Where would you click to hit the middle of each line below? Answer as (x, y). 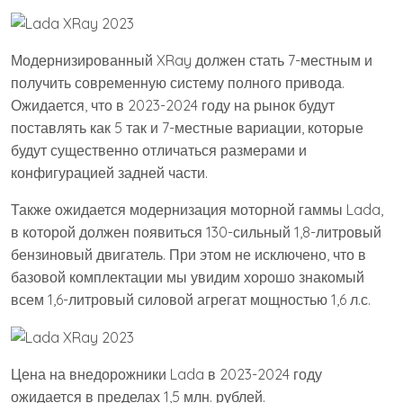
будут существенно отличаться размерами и (159, 150)
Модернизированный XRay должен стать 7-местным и (192, 60)
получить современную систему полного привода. (178, 82)
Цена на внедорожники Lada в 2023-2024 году (166, 374)
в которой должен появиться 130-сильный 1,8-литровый (196, 232)
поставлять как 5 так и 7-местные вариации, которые (187, 127)
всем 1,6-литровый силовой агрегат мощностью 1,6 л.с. (191, 299)
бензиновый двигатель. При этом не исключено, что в (188, 254)
